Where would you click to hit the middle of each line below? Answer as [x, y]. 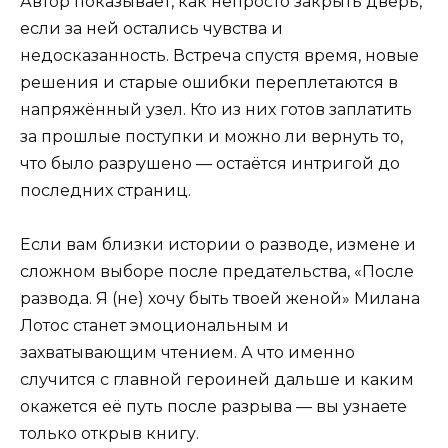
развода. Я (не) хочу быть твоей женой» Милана [220, 298]
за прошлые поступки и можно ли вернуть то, [211, 136]
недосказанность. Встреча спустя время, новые [219, 55]
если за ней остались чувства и [151, 28]
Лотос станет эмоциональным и [154, 325]
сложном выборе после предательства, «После [217, 271]
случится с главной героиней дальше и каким [217, 379]
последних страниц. [105, 190]
